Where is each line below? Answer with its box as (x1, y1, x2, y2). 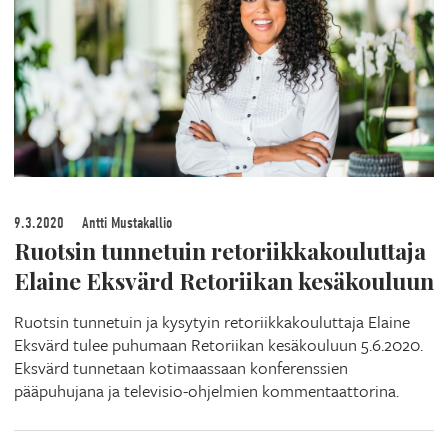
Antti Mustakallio (78, 213, 172, 232)
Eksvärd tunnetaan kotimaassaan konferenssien (14, 354, 348, 380)
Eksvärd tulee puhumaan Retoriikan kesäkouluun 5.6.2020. (14, 331, 423, 357)
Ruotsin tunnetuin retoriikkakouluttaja (14, 234, 426, 266)
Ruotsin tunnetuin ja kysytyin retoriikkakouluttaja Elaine (14, 308, 410, 334)
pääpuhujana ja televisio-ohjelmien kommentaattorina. (14, 377, 399, 403)
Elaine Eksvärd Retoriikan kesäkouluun (14, 264, 434, 296)
